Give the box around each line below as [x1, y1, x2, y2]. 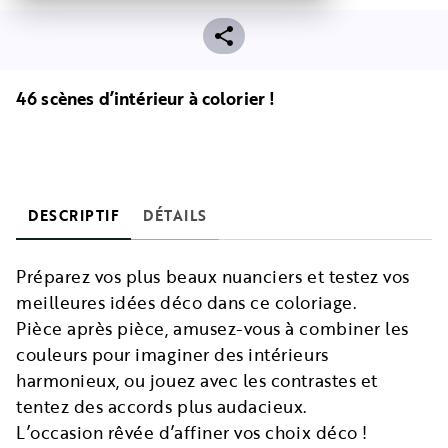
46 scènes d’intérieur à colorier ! [16, 86, 276, 112]
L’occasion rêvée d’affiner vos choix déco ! [16, 420, 368, 446]
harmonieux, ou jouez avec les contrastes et [16, 368, 378, 394]
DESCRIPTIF [28, 205, 119, 227]
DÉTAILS [143, 205, 207, 227]
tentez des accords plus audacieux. [16, 394, 309, 420]
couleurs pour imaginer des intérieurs [16, 342, 329, 368]
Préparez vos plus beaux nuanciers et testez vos [16, 264, 410, 290]
